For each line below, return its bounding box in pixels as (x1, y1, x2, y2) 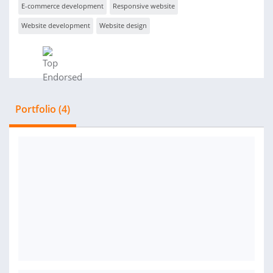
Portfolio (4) (15, 102, 70, 116)
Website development (21, 21, 90, 30)
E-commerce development (21, 1, 104, 10)
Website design (99, 21, 147, 30)
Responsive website (113, 1, 175, 10)
